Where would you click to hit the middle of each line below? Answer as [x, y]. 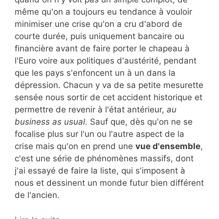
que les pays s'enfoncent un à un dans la [95, 73]
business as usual [50, 122]
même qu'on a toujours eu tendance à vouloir [103, 12]
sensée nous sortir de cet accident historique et [109, 98]
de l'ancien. [37, 195]
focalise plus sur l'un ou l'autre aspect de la [99, 134]
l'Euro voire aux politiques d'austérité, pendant [106, 61]
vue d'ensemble [168, 146]
